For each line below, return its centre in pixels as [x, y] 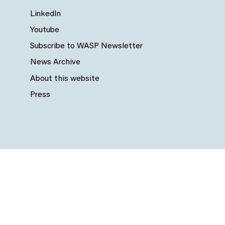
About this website [65, 79]
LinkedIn [45, 14]
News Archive [55, 63]
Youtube [45, 30]
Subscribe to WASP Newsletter [86, 46]
